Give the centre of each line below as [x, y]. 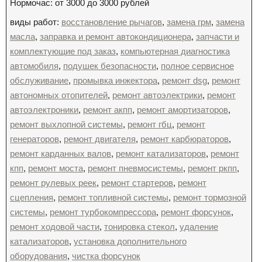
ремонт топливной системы [113, 197]
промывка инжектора [115, 80]
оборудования [39, 256]
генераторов [35, 139]
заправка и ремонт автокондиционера [116, 37]
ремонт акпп [108, 110]
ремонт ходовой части [55, 227]
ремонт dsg [185, 80]
